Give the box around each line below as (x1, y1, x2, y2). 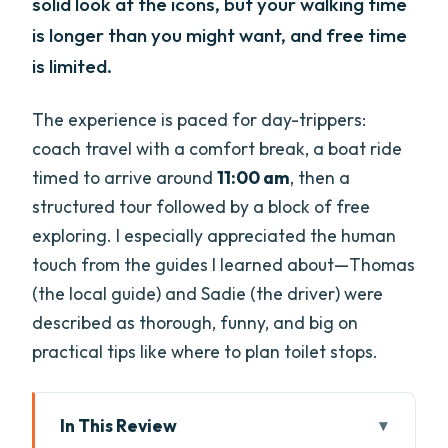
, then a (290, 165, 351, 189)
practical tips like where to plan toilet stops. (32, 339, 379, 363)
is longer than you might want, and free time (32, 23, 408, 48)
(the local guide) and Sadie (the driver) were (32, 281, 384, 305)
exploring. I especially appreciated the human (32, 223, 397, 247)
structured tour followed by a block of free (32, 194, 371, 218)
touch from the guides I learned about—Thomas (32, 252, 416, 276)
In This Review (59, 413, 177, 437)
